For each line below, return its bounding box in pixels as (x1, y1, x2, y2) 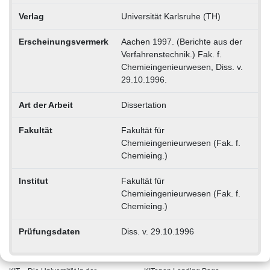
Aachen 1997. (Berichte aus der (121, 36, 242, 46)
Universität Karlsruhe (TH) (121, 11, 221, 21)
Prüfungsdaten (18, 226, 80, 236)
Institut (18, 175, 48, 186)
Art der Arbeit (18, 99, 73, 110)
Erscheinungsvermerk (18, 36, 108, 46)
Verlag (18, 11, 44, 21)
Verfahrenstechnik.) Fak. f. (121, 49, 222, 59)
